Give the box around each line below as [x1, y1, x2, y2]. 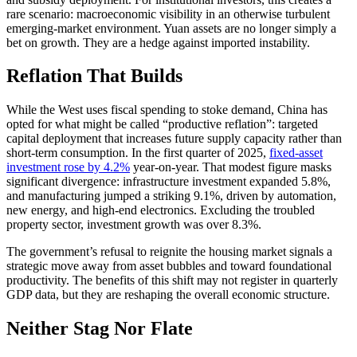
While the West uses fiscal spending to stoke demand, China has [6, 103, 328, 117]
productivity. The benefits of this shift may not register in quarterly [6, 273, 338, 288]
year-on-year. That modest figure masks [130, 160, 331, 175]
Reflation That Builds [6, 65, 182, 87]
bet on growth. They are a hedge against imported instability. [6, 35, 310, 49]
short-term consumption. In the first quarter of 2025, [6, 146, 269, 160]
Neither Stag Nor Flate [6, 318, 193, 339]
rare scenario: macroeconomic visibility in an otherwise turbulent [6, 6, 330, 21]
